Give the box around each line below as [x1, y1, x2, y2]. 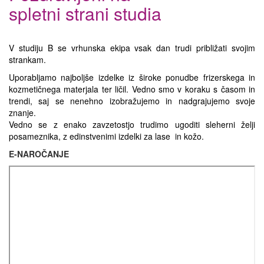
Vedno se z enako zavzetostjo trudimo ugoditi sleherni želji [9, 118, 255, 130]
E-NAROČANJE [9, 148, 69, 160]
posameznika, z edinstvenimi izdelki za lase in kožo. [9, 130, 204, 142]
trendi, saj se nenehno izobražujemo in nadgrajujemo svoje [9, 95, 255, 107]
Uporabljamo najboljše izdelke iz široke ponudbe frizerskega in [9, 71, 255, 83]
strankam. [9, 54, 46, 65]
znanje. [9, 107, 36, 118]
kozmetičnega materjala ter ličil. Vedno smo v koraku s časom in [9, 83, 255, 95]
